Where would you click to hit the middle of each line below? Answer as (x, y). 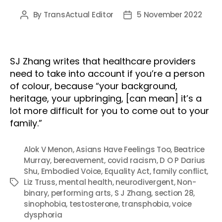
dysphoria (43, 215)
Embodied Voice (71, 171)
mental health (85, 182)
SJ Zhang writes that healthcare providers (103, 61)
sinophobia (45, 204)
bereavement (79, 160)
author (37, 26)
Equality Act (127, 171)
